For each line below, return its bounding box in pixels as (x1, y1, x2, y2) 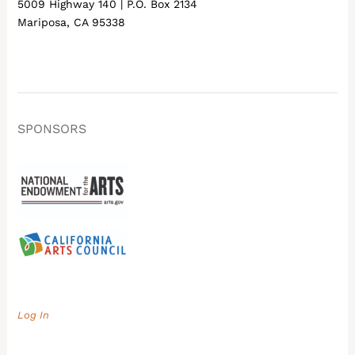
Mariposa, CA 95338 (17, 15, 126, 29)
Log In (17, 309, 50, 322)
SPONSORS (17, 120, 87, 136)
